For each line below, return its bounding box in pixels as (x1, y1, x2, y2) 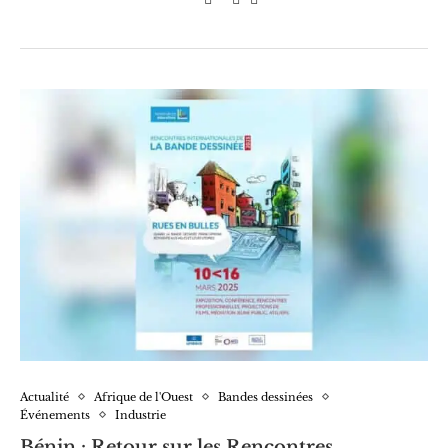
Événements (20, 407, 90, 422)
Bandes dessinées (218, 389, 313, 404)
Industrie (115, 407, 166, 422)
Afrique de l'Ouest (94, 389, 193, 404)
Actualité (20, 389, 69, 404)
